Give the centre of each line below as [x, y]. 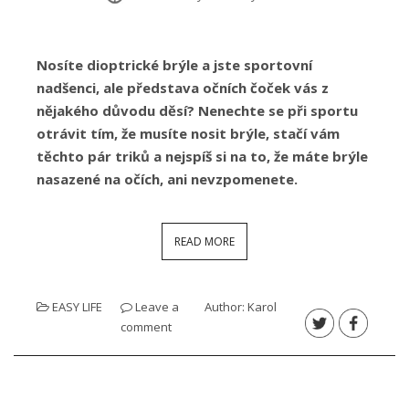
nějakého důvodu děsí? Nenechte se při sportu [197, 110]
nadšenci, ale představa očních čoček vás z [183, 87]
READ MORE [204, 241]
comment [146, 326]
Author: [226, 306]
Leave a [157, 306]
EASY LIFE [77, 306]
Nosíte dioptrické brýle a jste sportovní [174, 64]
